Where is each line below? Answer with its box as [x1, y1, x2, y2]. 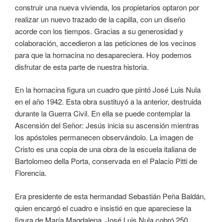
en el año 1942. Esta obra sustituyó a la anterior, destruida [15, 96, 201, 107]
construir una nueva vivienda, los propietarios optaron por [15, 1, 199, 12]
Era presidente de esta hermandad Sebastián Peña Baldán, [15, 190, 206, 201]
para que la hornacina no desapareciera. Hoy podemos [15, 49, 192, 60]
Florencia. [15, 167, 47, 178]
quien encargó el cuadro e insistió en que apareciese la [15, 202, 191, 213]
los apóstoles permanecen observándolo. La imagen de [15, 132, 193, 143]
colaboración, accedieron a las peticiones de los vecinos [15, 37, 196, 48]
